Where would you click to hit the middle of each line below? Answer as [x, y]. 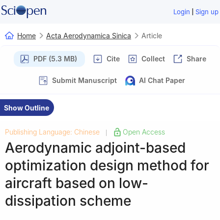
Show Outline [27, 108]
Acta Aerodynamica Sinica [89, 35]
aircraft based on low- [77, 183]
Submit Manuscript [84, 80]
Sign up [207, 12]
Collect [153, 58]
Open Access [144, 132]
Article [152, 35]
